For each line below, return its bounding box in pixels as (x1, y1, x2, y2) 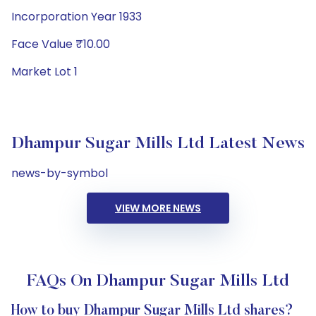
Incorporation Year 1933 (11, 8, 142, 25)
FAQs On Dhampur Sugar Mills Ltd (27, 273, 289, 290)
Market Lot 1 (11, 63, 78, 80)
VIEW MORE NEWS (115, 201, 201, 215)
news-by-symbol (11, 165, 108, 181)
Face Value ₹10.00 (11, 36, 110, 52)
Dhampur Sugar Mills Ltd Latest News (11, 135, 305, 152)
